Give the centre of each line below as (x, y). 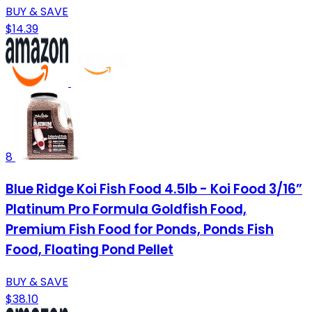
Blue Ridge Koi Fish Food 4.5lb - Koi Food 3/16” (154, 189)
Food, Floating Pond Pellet (89, 250)
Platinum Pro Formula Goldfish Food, (126, 210)
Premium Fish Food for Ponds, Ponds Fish (140, 230)
